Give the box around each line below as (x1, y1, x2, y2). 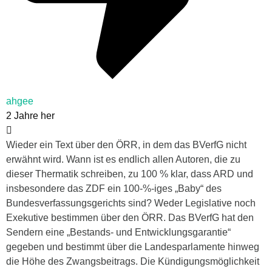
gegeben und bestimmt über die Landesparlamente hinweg (6, 242, 259, 253)
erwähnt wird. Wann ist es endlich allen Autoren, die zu (6, 154, 240, 165)
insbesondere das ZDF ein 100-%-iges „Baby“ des (6, 183, 222, 194)
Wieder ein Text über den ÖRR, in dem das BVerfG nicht (6, 140, 246, 151)
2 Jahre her (6, 110, 55, 121)
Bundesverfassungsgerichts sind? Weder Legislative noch (6, 198, 256, 209)
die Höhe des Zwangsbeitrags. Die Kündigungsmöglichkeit (6, 256, 259, 267)
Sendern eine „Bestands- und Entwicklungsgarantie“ (6, 227, 231, 238)
